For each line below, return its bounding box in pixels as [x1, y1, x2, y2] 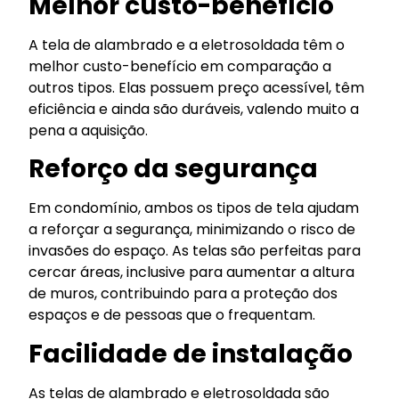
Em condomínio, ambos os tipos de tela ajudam [28, 198, 360, 219]
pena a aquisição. [28, 119, 149, 141]
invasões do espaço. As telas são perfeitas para [28, 240, 362, 262]
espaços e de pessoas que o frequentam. [28, 305, 316, 326]
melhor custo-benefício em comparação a [28, 55, 332, 77]
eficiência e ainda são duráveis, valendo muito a [28, 98, 360, 119]
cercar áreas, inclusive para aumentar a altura [28, 262, 355, 283]
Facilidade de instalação [28, 336, 354, 371]
